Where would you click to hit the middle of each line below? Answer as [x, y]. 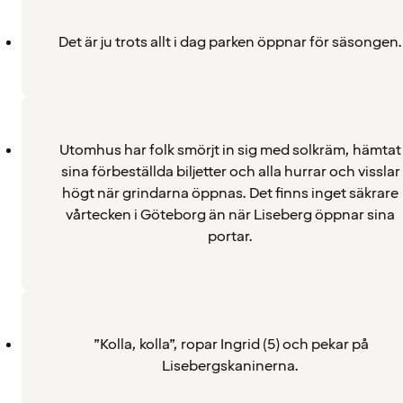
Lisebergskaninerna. [230, 366]
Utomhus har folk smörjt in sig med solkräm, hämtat [230, 150]
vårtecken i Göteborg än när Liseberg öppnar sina [230, 215]
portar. [230, 236]
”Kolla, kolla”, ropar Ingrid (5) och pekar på [230, 344]
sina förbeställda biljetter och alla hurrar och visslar [230, 171]
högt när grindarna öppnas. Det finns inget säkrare [230, 193]
